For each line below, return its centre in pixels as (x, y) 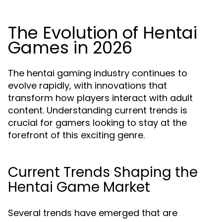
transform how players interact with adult (100, 98)
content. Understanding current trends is (98, 110)
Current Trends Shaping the (103, 172)
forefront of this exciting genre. (76, 135)
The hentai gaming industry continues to (98, 73)
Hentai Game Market (79, 187)
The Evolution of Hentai (103, 33)
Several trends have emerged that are (93, 213)
